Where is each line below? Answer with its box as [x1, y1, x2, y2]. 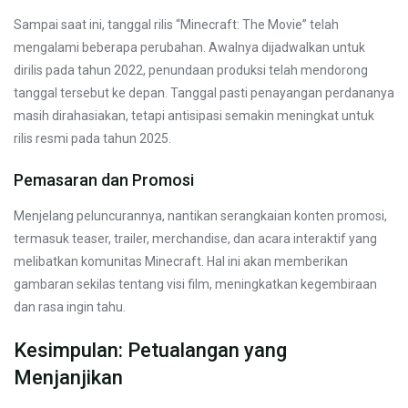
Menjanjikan [14, 365, 123, 389]
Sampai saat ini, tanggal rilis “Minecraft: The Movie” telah [14, 16, 339, 32]
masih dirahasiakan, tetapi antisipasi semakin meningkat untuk [14, 107, 374, 123]
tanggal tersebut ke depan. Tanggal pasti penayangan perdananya [14, 85, 394, 100]
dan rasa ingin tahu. [14, 299, 126, 314]
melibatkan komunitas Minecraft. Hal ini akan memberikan [14, 253, 348, 269]
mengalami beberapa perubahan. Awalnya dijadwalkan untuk [14, 39, 365, 55]
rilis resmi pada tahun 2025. [14, 130, 171, 146]
